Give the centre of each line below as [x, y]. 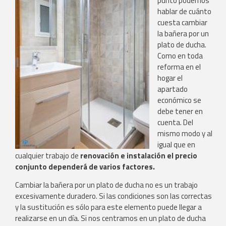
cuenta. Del [175, 123]
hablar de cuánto [184, 12]
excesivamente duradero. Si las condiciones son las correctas [114, 196]
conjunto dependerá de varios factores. [85, 167]
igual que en [176, 145]
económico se [179, 100]
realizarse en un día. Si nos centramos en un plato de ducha [110, 218]
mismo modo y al [185, 134]
